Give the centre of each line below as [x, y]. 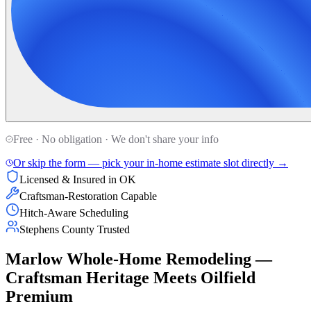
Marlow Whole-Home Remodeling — [139, 259]
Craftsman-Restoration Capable [88, 196]
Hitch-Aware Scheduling [74, 212]
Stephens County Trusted [75, 229]
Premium [39, 296]
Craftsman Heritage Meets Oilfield [131, 277]
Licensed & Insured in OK [78, 179]
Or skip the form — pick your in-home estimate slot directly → [151, 162]
